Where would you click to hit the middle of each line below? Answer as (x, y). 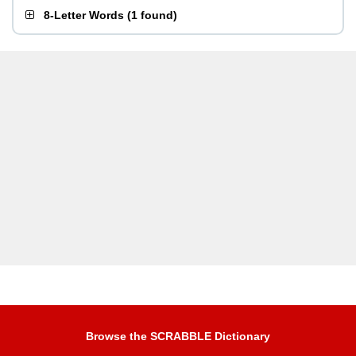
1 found (152, 15)
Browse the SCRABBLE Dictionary (178, 336)
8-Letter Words (84, 15)
